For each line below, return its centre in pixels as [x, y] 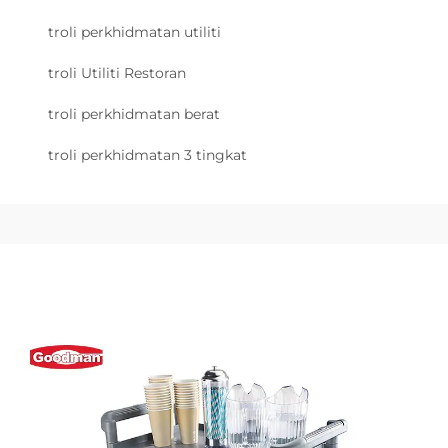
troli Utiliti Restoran [117, 72]
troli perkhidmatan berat [134, 113]
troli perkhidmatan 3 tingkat [147, 154]
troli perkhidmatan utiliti [134, 31]
